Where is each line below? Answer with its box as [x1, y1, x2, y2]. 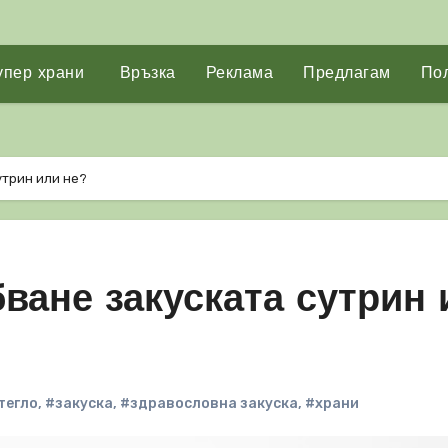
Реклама [205, 66, 274, 82]
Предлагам [303, 66, 391, 82]
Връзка [114, 66, 176, 82]
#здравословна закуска [120, 395, 298, 412]
